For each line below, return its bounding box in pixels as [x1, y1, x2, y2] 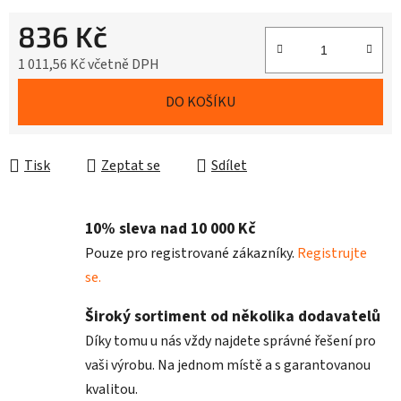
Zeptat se [101, 156, 160, 176]
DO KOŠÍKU [166, 92, 235, 113]
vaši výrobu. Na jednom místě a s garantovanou [85, 355, 371, 376]
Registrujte [297, 243, 367, 264]
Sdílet [211, 156, 247, 176]
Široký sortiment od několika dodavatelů [85, 305, 380, 328]
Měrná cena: [17, 82, 90, 103]
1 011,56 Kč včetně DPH [18, 55, 159, 75]
